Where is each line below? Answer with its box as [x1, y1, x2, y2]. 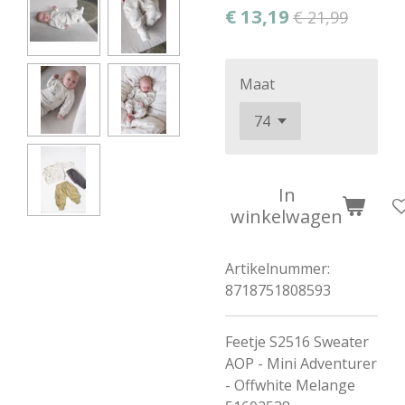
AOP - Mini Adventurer [225, 353, 377, 373]
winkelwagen [231, 204, 343, 229]
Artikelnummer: [225, 259, 330, 278]
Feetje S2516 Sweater [225, 332, 369, 352]
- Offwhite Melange [225, 375, 355, 395]
